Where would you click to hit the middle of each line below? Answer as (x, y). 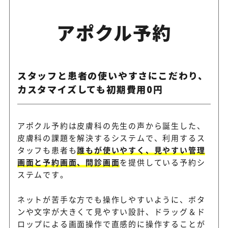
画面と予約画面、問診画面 (68, 162)
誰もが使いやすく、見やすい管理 (141, 150)
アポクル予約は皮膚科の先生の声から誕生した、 (111, 126)
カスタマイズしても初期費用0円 (90, 89)
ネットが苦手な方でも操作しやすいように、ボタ (111, 199)
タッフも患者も (47, 150)
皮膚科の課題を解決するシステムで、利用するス (111, 138)
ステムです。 (43, 175)
